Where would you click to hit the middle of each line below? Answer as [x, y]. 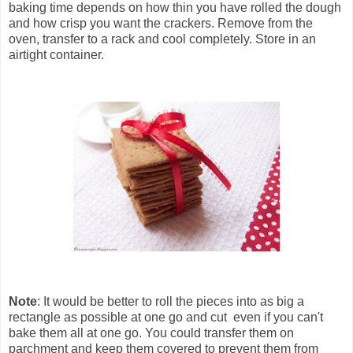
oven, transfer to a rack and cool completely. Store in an [162, 39]
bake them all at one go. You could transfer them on [151, 333]
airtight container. [56, 55]
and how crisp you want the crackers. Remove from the [161, 24]
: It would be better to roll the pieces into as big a [171, 302]
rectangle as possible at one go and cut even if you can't [166, 318]
